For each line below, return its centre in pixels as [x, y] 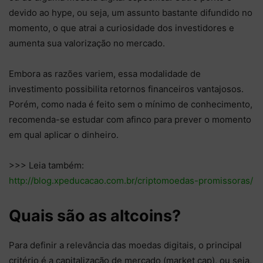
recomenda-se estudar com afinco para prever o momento [130, 120]
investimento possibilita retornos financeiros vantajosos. [126, 89]
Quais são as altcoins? [95, 216]
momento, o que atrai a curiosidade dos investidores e [122, 28]
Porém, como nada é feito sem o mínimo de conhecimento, [131, 104]
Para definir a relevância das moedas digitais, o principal [125, 245]
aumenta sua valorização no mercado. [87, 43]
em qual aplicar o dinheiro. [64, 135]
